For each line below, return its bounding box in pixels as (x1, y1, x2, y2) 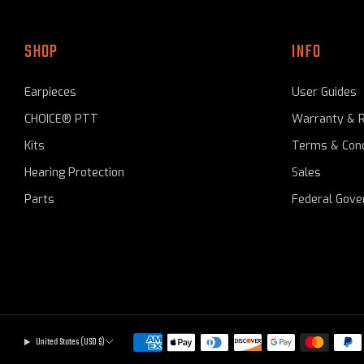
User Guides (291, 84, 357, 100)
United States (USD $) (35, 334, 105, 349)
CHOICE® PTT (24, 110, 98, 127)
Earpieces (24, 84, 76, 100)
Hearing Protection (24, 164, 124, 180)
